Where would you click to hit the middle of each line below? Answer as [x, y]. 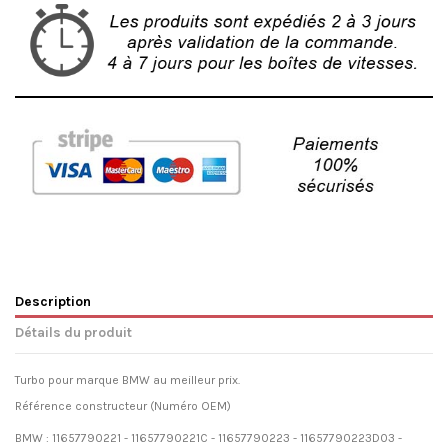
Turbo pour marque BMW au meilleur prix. [127, 380]
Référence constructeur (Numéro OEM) [123, 405]
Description [53, 300]
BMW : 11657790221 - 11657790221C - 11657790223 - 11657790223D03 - [208, 437]
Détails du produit [73, 332]
